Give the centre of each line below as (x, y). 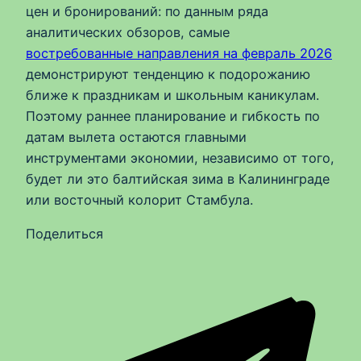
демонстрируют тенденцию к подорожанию (168, 74)
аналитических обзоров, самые (128, 32)
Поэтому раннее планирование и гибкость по (173, 116)
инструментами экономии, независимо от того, (180, 158)
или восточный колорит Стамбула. (139, 199)
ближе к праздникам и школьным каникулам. (172, 95)
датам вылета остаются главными (136, 137)
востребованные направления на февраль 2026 (179, 53)
